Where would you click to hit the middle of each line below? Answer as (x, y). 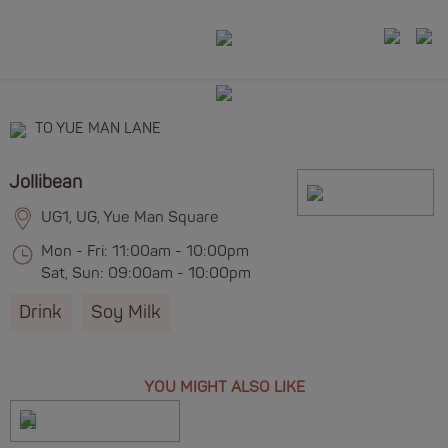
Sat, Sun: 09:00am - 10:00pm (145, 273)
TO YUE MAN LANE (98, 129)
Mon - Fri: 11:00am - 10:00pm (144, 251)
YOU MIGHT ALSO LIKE (224, 387)
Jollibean (45, 182)
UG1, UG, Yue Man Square (129, 217)
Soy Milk (126, 312)
